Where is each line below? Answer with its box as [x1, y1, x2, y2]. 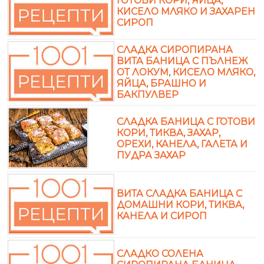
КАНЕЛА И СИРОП [117, 210, 207, 222]
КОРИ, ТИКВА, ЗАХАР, [117, 127, 220, 138]
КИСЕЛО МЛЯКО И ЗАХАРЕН [117, 5, 255, 17]
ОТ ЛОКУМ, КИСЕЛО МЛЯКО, [117, 66, 255, 78]
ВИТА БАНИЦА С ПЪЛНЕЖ [117, 55, 247, 67]
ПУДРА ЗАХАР [117, 149, 186, 161]
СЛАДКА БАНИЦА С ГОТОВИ [117, 115, 255, 127]
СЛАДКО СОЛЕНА [117, 247, 203, 259]
